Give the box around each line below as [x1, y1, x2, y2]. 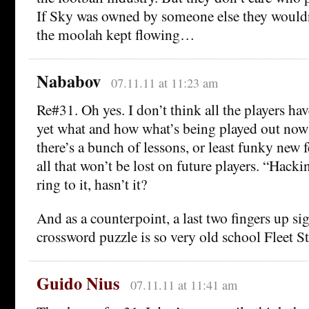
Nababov [37, 69, 101, 94]
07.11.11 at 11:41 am [130, 277, 237, 294]
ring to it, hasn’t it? [37, 174, 147, 195]
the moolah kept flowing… [37, 24, 195, 45]
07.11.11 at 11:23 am [110, 74, 218, 92]
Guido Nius [37, 271, 120, 296]
